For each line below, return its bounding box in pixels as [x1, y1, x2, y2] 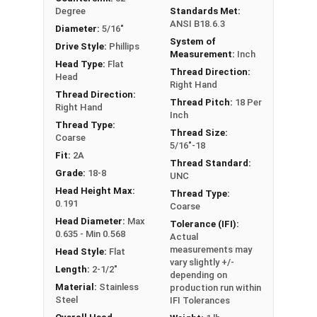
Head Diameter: [55, 215, 127, 226]
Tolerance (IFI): [170, 218, 239, 229]
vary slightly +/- [170, 256, 234, 267]
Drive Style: [55, 40, 109, 52]
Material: [55, 281, 99, 292]
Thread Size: [170, 127, 228, 138]
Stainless [99, 281, 139, 292]
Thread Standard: [170, 157, 251, 168]
